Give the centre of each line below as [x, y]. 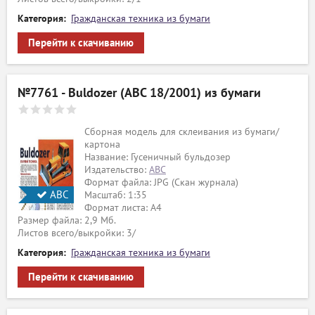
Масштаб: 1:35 [116, 195]
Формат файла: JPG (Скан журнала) [161, 182]
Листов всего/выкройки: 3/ [77, 233]
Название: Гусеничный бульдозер [157, 157]
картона [102, 144]
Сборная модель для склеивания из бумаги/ [182, 132]
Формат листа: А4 [123, 208]
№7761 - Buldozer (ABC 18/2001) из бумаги [139, 93]
